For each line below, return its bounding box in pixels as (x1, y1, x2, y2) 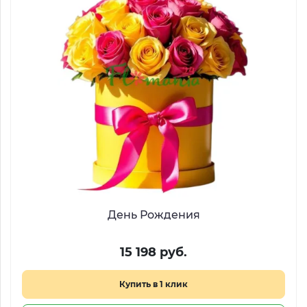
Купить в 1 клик (119, 279, 188, 289)
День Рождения (107, 208, 200, 221)
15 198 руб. (120, 245, 187, 260)
